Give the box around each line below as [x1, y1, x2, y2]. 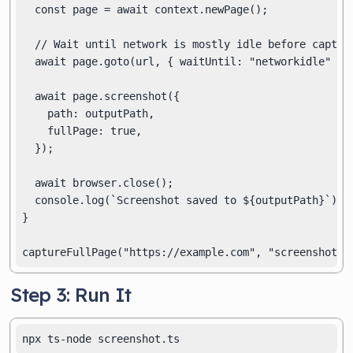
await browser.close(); [22, 176, 174, 189]
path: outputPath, [22, 107, 155, 120]
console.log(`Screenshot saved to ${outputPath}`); [22, 194, 344, 206]
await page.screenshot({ [22, 90, 180, 102]
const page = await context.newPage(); [22, 3, 269, 16]
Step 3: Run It [10, 283, 132, 307]
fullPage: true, [22, 124, 143, 137]
